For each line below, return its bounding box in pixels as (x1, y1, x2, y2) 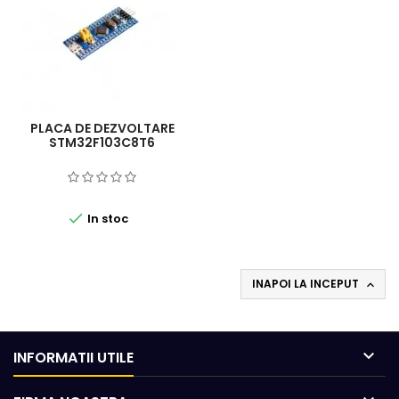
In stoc (85, 209, 128, 227)
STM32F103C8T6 (49, 133, 155, 151)
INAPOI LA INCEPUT (252, 275, 362, 291)
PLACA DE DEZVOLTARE (29, 118, 175, 137)
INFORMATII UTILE (13, 346, 134, 368)
